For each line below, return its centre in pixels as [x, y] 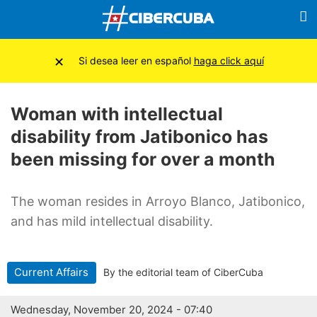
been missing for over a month [143, 159]
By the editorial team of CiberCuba [183, 272]
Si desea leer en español [136, 60]
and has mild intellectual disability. [112, 221]
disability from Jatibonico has [139, 137]
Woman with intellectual [117, 114]
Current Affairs [52, 272]
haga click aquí [229, 60]
